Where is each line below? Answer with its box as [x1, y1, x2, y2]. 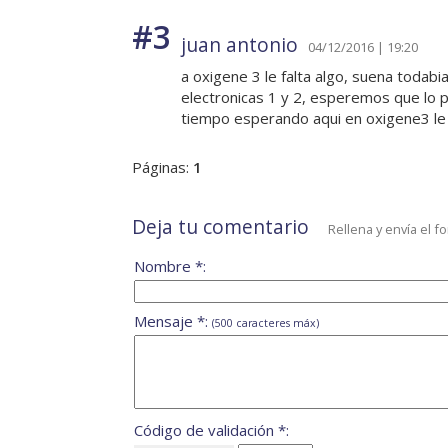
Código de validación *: [134, 420, 289, 441]
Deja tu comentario [132, 213, 309, 241]
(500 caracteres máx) [212, 316, 319, 331]
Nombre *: [134, 256, 206, 277]
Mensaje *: [134, 311, 212, 332]
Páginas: [132, 157, 193, 178]
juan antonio [181, 31, 298, 59]
